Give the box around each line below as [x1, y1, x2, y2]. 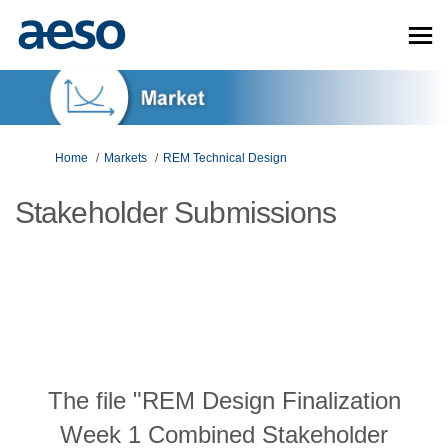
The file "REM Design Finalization [47, 386, 401, 414]
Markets [104, 150, 147, 165]
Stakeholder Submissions [15, 195, 337, 229]
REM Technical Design [163, 150, 287, 165]
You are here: [14, 149, 87, 164]
